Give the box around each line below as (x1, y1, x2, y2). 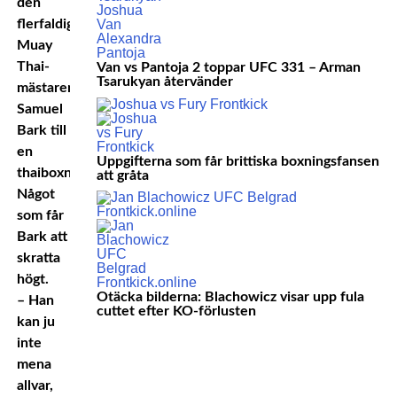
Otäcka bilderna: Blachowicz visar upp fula (97, 290, 365, 305)
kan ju (16, 315, 55, 329)
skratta (16, 251, 60, 265)
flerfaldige (16, 17, 82, 31)
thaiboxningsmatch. (16, 166, 139, 180)
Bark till (16, 123, 66, 137)
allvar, (16, 378, 53, 393)
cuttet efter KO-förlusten (97, 304, 257, 319)
